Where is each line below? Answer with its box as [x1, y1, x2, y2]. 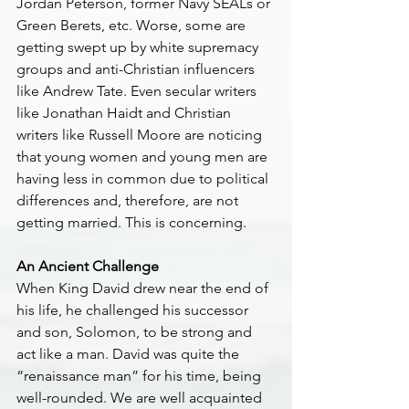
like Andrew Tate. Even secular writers [16, 82, 260, 100]
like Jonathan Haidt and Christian [16, 104, 235, 121]
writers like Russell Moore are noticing [16, 126, 266, 143]
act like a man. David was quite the [16, 345, 243, 362]
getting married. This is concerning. [16, 214, 246, 231]
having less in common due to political [16, 170, 272, 187]
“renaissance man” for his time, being [16, 367, 265, 384]
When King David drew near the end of [16, 279, 272, 297]
